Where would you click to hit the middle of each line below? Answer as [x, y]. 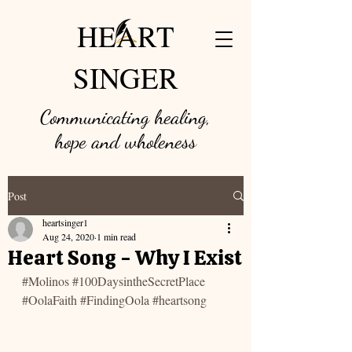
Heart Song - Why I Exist [125, 258]
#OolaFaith [49, 300]
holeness [167, 141]
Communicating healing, [125, 117]
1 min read [116, 236]
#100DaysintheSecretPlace [139, 281]
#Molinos [46, 281]
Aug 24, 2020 [68, 236]
